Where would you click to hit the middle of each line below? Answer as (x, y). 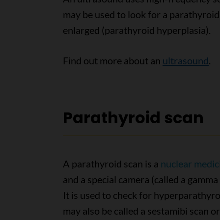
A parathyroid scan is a (111, 164)
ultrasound (185, 60)
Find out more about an (112, 60)
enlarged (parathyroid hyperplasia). (137, 30)
